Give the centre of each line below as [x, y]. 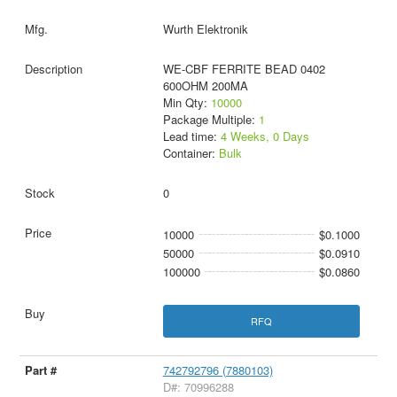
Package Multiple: [210, 119]
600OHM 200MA [205, 85]
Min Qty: [187, 102]
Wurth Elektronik [205, 28]
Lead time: [191, 136]
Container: [191, 152]
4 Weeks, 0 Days [265, 136]
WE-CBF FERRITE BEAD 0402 [244, 68]
